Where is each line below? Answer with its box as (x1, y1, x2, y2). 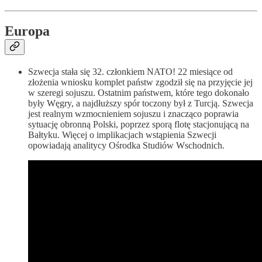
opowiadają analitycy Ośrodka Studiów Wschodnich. (28, 140, 225, 150)
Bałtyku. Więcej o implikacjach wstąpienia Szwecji (28, 129, 216, 140)
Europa (5, 23, 50, 39)
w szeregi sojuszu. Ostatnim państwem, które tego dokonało (28, 87, 249, 98)
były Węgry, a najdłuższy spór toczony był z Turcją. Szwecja (28, 98, 253, 108)
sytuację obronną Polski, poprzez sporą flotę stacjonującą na (28, 119, 249, 129)
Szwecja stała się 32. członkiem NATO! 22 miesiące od (28, 66, 233, 77)
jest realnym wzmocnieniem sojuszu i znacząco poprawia (28, 108, 239, 119)
